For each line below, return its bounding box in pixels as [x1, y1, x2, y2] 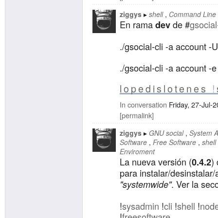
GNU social [149, 127, 183, 138]
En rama [120, 18, 155, 31]
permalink [122, 109, 152, 120]
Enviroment [120, 146, 155, 156]
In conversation [120, 99, 167, 109]
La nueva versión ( [120, 155, 192, 168]
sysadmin [122, 199, 159, 212]
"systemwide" [120, 178, 171, 190]
